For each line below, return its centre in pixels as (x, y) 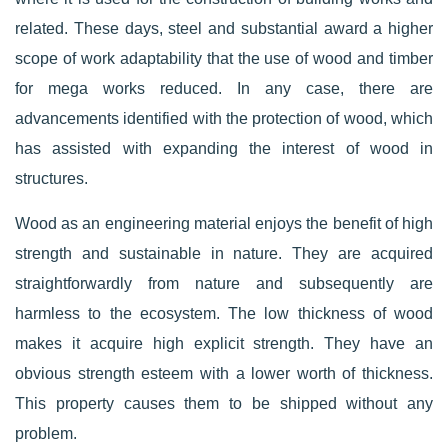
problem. (46, 433)
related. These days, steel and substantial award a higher (224, 28)
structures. (51, 178)
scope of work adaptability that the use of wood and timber (224, 58)
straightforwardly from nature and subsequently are (224, 283)
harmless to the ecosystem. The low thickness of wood (224, 313)
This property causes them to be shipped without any (224, 403)
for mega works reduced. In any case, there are (224, 88)
